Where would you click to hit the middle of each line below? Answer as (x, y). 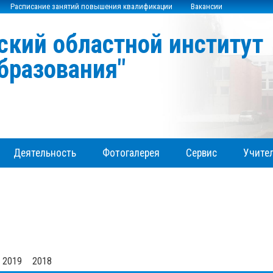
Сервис (202, 153)
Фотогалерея (131, 153)
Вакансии (207, 6)
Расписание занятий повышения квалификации (91, 6)
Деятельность (44, 153)
